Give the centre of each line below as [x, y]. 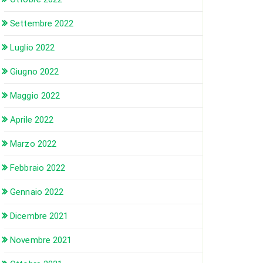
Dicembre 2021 [39, 216]
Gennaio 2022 [37, 192]
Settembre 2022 [42, 23]
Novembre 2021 [41, 240]
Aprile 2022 [32, 120]
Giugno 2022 [35, 72]
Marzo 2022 [33, 144]
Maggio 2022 [35, 96]
